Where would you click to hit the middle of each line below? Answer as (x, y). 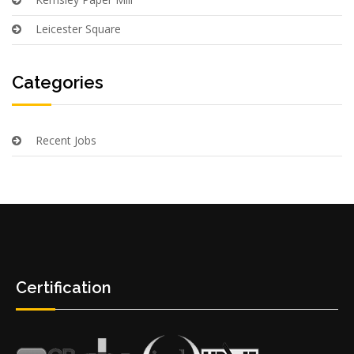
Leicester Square (78, 28)
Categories (58, 82)
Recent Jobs (66, 140)
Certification (64, 287)
